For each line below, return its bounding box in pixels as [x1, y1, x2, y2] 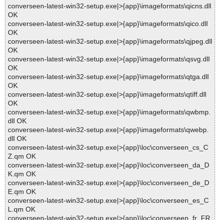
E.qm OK [8, 188, 36, 196]
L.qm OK [8, 205, 35, 214]
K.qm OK [8, 170, 36, 178]
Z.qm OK [8, 152, 36, 161]
